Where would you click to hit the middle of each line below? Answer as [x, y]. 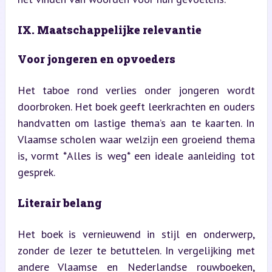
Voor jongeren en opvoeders [96, 59]
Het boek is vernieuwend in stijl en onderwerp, [136, 234]
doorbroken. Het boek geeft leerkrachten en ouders [136, 106]
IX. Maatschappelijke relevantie [109, 29]
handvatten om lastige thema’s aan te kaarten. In [136, 123]
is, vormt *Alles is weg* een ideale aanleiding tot [136, 155]
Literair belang [59, 202]
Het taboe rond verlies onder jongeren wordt [136, 90]
